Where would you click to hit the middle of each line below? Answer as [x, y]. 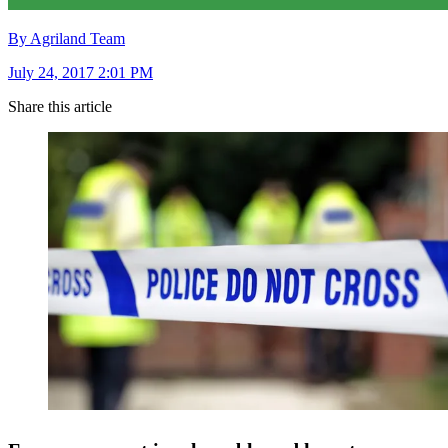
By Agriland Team [66, 39]
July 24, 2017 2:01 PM [80, 73]
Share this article [60, 107]
